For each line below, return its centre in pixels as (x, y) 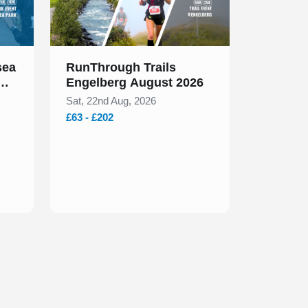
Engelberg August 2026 (135, 83)
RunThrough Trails (121, 68)
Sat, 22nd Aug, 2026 (111, 101)
